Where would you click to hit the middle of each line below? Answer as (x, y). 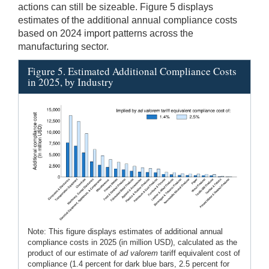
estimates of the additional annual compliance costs (128, 20)
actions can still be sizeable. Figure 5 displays (116, 7)
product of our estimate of (74, 253)
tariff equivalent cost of (199, 253)
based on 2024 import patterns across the (106, 33)
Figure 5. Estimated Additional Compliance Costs (132, 71)
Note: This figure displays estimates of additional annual (125, 232)
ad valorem (139, 253)
